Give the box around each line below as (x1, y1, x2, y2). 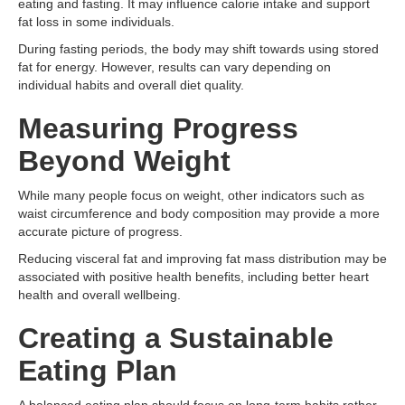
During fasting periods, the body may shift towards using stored (18, 42, 379, 56)
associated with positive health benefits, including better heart (18, 269, 369, 284)
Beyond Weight (18, 145, 231, 177)
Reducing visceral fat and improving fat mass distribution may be (18, 251, 387, 266)
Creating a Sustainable (18, 322, 334, 354)
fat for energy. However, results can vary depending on (18, 60, 331, 74)
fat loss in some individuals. (18, 14, 174, 29)
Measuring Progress (18, 112, 298, 145)
